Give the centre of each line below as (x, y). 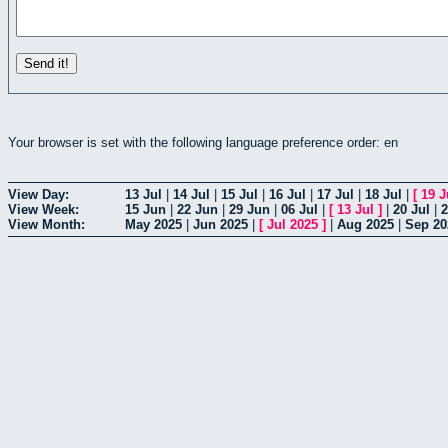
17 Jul (335, 195)
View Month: (46, 225)
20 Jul (411, 210)
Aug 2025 (365, 225)
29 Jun (249, 210)
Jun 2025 (220, 225)
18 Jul (383, 195)
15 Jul (239, 195)
